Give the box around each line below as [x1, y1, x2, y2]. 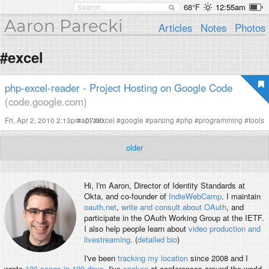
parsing [150, 115, 174, 125]
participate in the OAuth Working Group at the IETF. [83, 212, 264, 224]
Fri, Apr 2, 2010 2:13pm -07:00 [5, 115, 104, 125]
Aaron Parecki [4, 16, 123, 36]
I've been [83, 252, 118, 264]
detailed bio [137, 234, 177, 246]
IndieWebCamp [168, 190, 222, 202]
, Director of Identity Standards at [128, 180, 245, 192]
